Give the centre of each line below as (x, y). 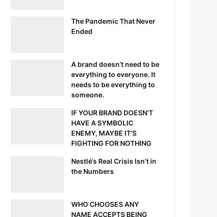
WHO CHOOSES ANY (105, 204)
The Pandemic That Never (114, 21)
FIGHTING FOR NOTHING (112, 143)
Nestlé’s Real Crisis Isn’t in (114, 161)
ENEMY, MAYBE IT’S (104, 133)
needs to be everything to (113, 84)
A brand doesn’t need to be (116, 64)
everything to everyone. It (114, 74)
